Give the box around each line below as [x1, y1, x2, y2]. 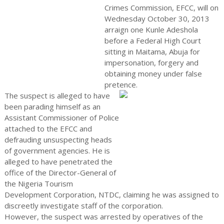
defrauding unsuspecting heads [4, 134, 112, 144]
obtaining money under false [104, 68, 202, 78]
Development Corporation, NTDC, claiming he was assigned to [4, 189, 219, 199]
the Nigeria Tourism [4, 178, 73, 188]
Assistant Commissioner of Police [4, 112, 119, 122]
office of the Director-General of [4, 167, 116, 177]
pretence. [104, 79, 137, 89]
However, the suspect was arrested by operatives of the [4, 211, 203, 221]
